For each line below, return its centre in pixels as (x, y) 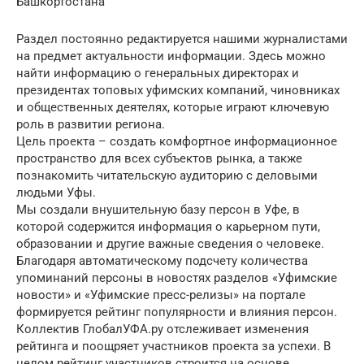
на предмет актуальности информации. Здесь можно (171, 56)
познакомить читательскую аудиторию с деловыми (167, 175)
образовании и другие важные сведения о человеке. (170, 244)
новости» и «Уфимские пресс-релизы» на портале (161, 295)
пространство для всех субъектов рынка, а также (159, 158)
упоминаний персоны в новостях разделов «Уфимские (177, 278)
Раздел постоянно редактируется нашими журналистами (182, 39)
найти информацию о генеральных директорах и (158, 73)
